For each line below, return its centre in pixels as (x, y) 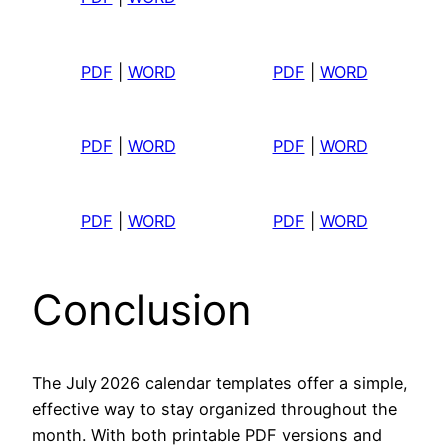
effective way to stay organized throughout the (214, 409)
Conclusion (142, 310)
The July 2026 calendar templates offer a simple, (220, 383)
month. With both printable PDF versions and (207, 435)
